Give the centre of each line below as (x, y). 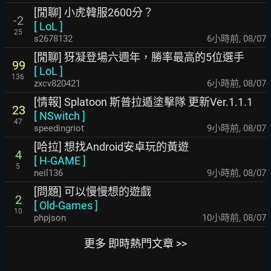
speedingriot (59, 129)
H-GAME (60, 161)
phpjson (50, 218)
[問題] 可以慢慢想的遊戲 (93, 192)
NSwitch (60, 116)
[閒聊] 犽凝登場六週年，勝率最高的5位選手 (139, 57)
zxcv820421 (57, 84)
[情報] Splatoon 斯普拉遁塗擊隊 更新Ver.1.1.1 (143, 102)
